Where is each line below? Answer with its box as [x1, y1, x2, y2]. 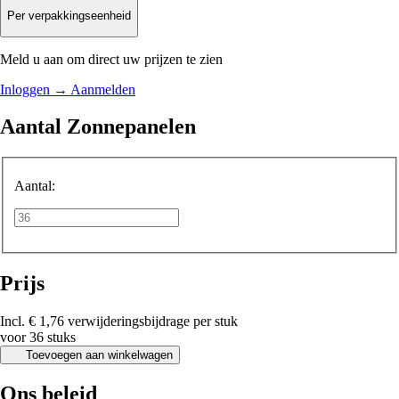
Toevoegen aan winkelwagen [25, 347, 173, 362]
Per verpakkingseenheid [7, 9, 131, 23]
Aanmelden [70, 81, 135, 97]
